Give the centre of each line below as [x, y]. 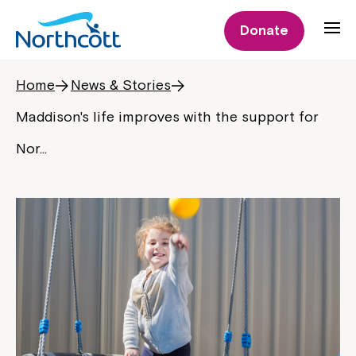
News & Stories [121, 85]
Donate [264, 30]
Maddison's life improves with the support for [167, 116]
